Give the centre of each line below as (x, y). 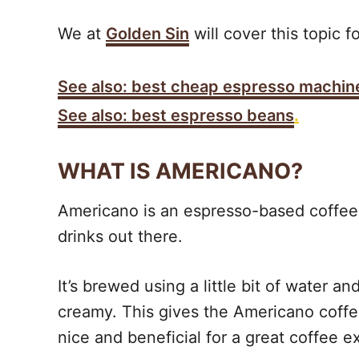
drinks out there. (120, 236)
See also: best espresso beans (176, 115)
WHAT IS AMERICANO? (180, 171)
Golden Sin (147, 34)
